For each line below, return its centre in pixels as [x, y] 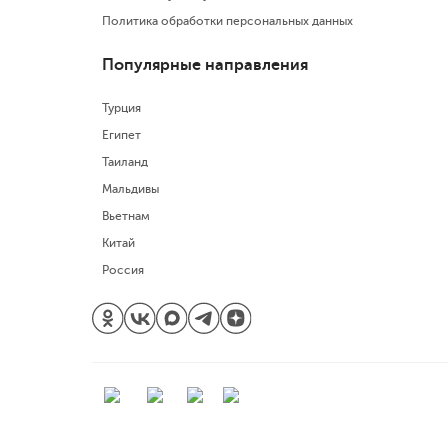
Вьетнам [126, 215]
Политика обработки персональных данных [227, 20]
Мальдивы [130, 188]
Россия [123, 269]
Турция [121, 107]
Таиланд [125, 161]
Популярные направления [205, 64]
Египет [121, 134]
